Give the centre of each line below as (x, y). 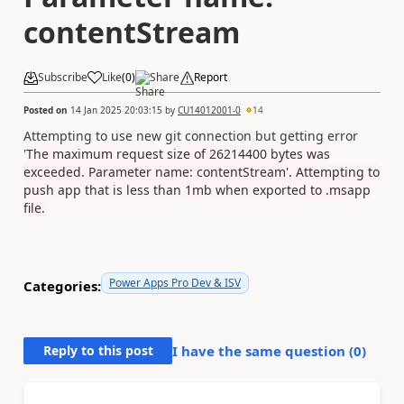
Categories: (62, 286)
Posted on (47, 110)
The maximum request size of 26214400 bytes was (178, 153)
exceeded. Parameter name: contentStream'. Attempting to (202, 171)
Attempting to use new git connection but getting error (191, 135)
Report (211, 77)
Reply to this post (98, 350)
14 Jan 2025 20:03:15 (116, 110)
